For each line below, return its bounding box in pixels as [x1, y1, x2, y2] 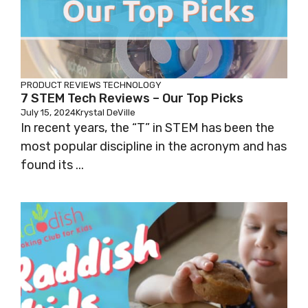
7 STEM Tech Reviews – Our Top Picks [21, 91, 243, 107]
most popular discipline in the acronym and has [21, 139, 287, 155]
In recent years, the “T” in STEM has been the [21, 120, 274, 136]
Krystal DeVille [76, 107, 135, 118]
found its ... [21, 157, 84, 173]
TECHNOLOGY [103, 80, 162, 91]
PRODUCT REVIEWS [21, 80, 101, 91]
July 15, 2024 [21, 107, 76, 118]
